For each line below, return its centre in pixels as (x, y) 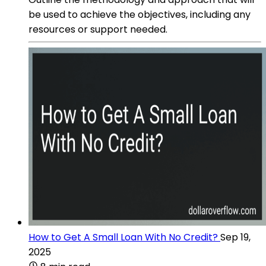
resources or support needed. (98, 29)
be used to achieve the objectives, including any (140, 14)
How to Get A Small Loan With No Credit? (123, 237)
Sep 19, (235, 237)
